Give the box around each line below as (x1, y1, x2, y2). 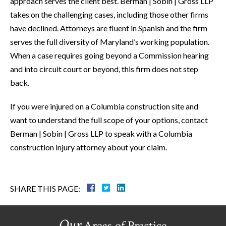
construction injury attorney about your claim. (10, 142, 167, 152)
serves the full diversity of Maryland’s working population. (10, 37, 209, 47)
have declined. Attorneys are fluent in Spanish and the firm (10, 23, 207, 33)
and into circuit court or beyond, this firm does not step (10, 64, 198, 74)
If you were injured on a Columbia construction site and (10, 101, 198, 111)
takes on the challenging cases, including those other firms (10, 10, 208, 20)
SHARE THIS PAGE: (10, 184, 80, 194)
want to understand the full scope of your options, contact (10, 115, 208, 125)
